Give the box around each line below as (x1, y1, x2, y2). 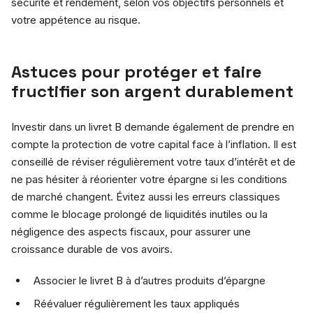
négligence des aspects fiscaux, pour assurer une (11, 224, 251, 238)
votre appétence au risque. (11, 13, 140, 27)
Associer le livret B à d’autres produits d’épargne (34, 273, 265, 287)
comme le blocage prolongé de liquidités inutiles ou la (11, 207, 268, 221)
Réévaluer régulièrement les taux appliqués (34, 296, 240, 310)
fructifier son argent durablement (11, 80, 293, 102)
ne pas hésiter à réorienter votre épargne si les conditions (11, 172, 287, 186)
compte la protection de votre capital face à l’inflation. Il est (11, 137, 296, 151)
